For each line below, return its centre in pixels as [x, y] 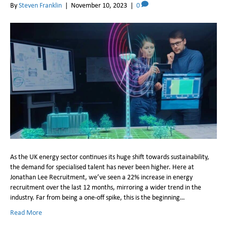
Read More [26, 213]
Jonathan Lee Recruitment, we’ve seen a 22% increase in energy [101, 177]
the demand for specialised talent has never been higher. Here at [102, 167]
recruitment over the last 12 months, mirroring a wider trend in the [106, 187]
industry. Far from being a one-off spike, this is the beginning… [98, 197]
